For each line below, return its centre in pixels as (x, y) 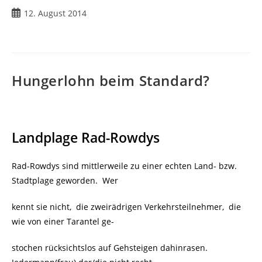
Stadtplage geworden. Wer (65, 180)
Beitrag (25, 13)
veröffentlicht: (39, 25)
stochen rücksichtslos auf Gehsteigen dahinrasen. (111, 248)
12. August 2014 (55, 13)
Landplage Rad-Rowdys (86, 137)
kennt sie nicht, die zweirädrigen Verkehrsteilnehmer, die (126, 207)
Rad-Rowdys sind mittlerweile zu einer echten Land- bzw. (124, 166)
